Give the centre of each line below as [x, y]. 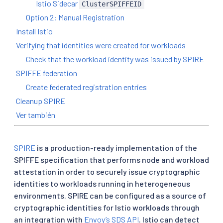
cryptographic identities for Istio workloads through [107, 207]
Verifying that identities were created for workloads [101, 45]
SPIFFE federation [47, 73]
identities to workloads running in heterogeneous [102, 183]
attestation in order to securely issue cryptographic [107, 171]
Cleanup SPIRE [41, 101]
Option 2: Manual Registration [75, 17]
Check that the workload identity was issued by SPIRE [115, 59]
